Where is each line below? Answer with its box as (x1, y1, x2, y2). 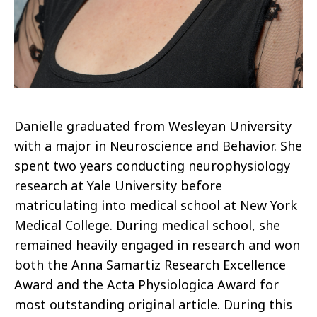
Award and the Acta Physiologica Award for (14, 276, 279, 294)
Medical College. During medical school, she (14, 217, 280, 234)
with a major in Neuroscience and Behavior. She (14, 137, 302, 155)
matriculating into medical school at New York (14, 197, 297, 214)
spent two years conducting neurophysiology (14, 157, 290, 175)
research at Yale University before (14, 177, 222, 195)
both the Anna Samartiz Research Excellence (14, 256, 286, 274)
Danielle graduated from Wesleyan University (14, 117, 292, 135)
